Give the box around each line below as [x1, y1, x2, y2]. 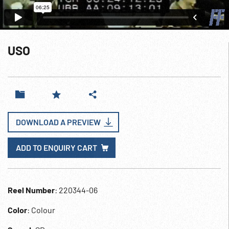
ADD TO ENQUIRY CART [16, 143, 97, 152]
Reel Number [8, 185, 55, 195]
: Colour [27, 205, 55, 215]
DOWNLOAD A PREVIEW [16, 117, 101, 127]
